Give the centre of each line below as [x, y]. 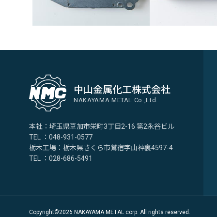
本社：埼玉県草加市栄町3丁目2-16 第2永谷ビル [102, 127]
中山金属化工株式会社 [122, 90]
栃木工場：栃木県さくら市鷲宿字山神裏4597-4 [101, 148]
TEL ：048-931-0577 [61, 137]
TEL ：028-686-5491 [61, 159]
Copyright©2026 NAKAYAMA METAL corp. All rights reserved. [110, 212]
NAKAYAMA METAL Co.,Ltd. [116, 100]
